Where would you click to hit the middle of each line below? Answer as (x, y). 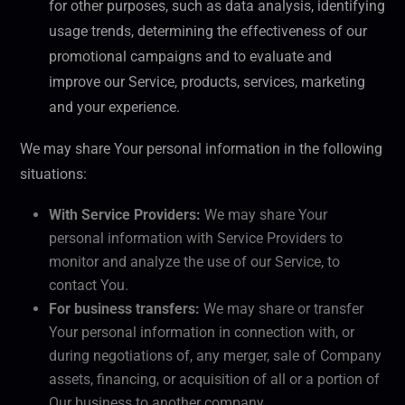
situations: (53, 174)
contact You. (89, 286)
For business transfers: (124, 309)
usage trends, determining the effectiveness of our (208, 32)
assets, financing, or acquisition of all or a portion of (214, 380)
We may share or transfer (282, 309)
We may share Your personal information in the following (201, 149)
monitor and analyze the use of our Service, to (194, 262)
